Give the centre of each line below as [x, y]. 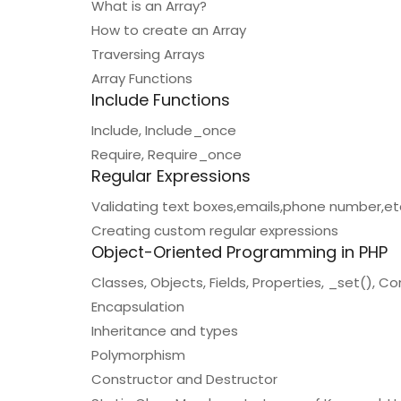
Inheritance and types [165, 331]
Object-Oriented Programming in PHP [239, 252]
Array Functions [142, 78]
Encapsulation [138, 307]
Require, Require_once [166, 154]
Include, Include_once [164, 130]
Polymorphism [138, 355]
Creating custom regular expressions [215, 230]
